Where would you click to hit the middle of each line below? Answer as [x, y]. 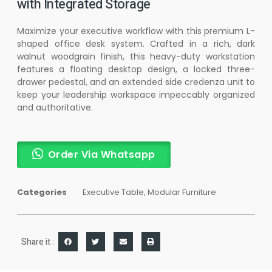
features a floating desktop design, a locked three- [136, 70]
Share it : [38, 242]
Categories [42, 192]
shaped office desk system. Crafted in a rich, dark [136, 44]
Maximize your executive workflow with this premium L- [136, 31]
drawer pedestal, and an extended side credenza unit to [136, 82]
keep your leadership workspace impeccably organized [136, 95]
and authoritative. [55, 108]
